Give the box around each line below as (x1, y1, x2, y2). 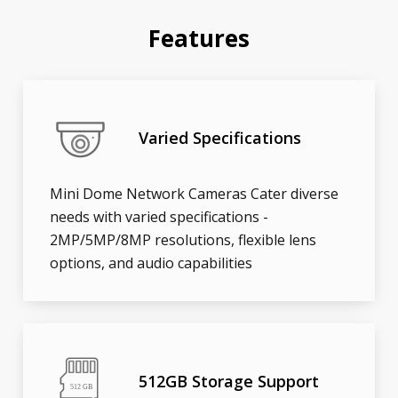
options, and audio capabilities (50, 253, 253, 274)
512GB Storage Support (139, 370, 320, 392)
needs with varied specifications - (50, 207, 269, 227)
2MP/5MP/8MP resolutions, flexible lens (50, 230, 317, 251)
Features (148, 22, 250, 55)
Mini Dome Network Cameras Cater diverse (50, 184, 339, 204)
